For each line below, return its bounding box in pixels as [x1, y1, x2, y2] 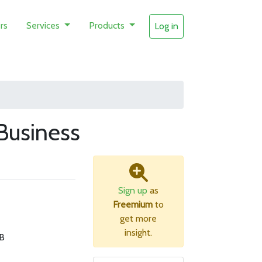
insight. [125, 227, 152, 238]
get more [120, 213, 157, 224]
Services [26, 20, 63, 31]
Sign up [118, 185, 147, 196]
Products [88, 20, 127, 31]
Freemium [113, 199, 153, 210]
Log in [154, 20, 178, 32]
